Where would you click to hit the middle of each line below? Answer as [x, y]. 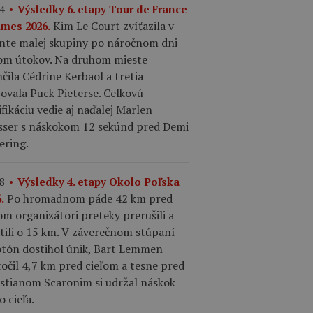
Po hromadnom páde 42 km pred [90, 198]
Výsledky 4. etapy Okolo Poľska [99, 181]
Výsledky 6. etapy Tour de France [102, 9]
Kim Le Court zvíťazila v [114, 26]
